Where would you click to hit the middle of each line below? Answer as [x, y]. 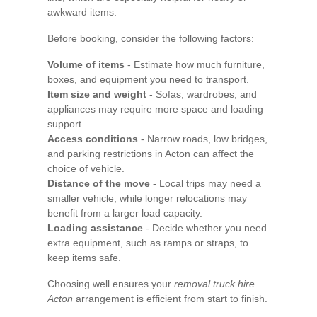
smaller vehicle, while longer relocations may [147, 198]
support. [66, 124]
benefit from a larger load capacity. [125, 213]
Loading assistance [95, 228]
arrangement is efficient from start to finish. [170, 299]
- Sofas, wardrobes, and [202, 94]
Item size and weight [97, 94]
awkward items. [82, 12]
